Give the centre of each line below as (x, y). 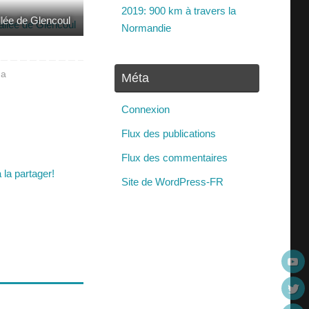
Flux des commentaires (175, 158)
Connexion (146, 110)
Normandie (146, 28)
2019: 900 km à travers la (179, 11)
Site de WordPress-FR (172, 182)
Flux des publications (169, 134)
